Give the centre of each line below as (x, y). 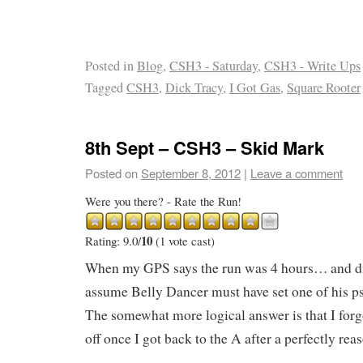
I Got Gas (255, 88)
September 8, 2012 (191, 173)
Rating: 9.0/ (113, 240)
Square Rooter (324, 88)
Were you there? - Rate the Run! (163, 201)
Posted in (109, 66)
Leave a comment (297, 173)
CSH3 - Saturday (214, 66)
